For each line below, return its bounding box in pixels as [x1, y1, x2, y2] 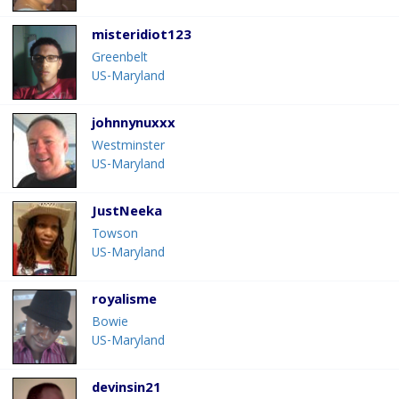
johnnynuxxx [92, 113, 175, 137]
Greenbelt [92, 48, 148, 70]
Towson [92, 224, 138, 247]
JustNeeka [92, 201, 162, 225]
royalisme [92, 289, 157, 313]
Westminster [92, 136, 165, 159]
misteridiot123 [92, 25, 191, 49]
